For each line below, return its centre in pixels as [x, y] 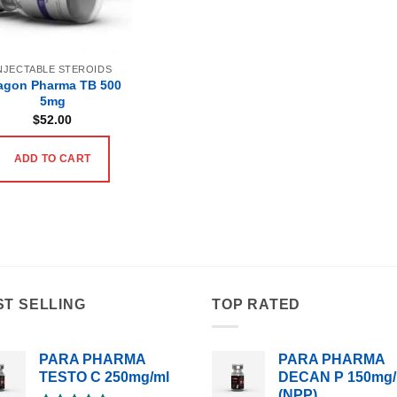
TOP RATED [257, 305]
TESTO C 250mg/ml [104, 377]
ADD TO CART [52, 159]
